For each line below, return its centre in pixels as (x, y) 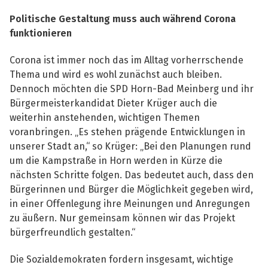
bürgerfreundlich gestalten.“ (72, 233)
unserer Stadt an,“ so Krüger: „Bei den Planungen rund (130, 147)
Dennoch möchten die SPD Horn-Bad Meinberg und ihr (132, 89)
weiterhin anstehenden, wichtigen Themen (105, 118)
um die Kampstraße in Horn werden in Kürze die (116, 161)
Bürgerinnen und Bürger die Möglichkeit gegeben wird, (131, 190)
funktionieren (41, 33)
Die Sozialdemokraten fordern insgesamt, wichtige (121, 260)
